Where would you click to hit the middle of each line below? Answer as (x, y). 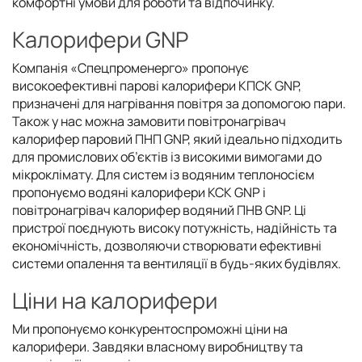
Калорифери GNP (100, 39)
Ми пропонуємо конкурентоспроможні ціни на (150, 328)
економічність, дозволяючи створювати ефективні (167, 245)
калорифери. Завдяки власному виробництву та (158, 346)
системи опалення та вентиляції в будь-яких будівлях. (177, 263)
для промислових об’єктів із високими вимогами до (167, 156)
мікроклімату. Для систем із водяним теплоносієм (163, 174)
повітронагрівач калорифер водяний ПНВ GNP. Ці (159, 210)
